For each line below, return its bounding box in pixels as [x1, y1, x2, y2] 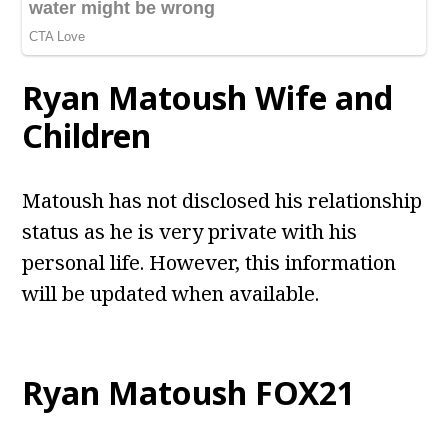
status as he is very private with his [22, 218, 358, 246]
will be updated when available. [22, 280, 320, 308]
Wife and [255, 76, 394, 120]
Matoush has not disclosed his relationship [22, 187, 423, 215]
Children [22, 114, 152, 158]
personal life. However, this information [22, 249, 397, 277]
